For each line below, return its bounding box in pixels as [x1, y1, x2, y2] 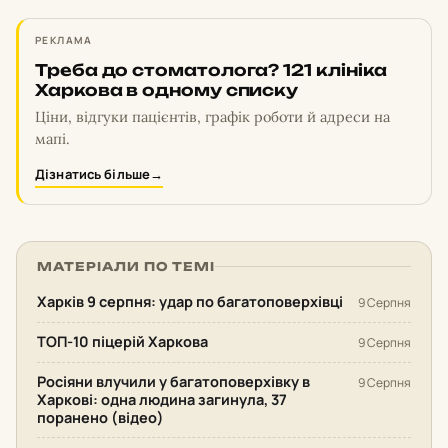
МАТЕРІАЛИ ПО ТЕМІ [37, 259, 216, 274]
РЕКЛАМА [35, 33, 93, 47]
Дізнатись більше [35, 165, 151, 183]
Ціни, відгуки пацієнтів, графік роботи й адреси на [35, 107, 390, 126]
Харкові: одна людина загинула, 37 [37, 390, 287, 409]
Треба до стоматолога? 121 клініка [35, 60, 388, 80]
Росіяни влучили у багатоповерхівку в [37, 372, 310, 391]
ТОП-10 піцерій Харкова [37, 332, 208, 351]
